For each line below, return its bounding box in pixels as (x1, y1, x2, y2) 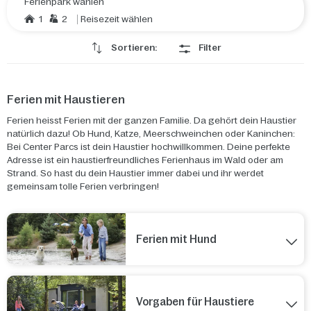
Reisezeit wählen (81, 14, 153, 24)
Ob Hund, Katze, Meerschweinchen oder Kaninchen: (72, 128, 295, 139)
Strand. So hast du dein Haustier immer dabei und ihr (7, 168, 234, 178)
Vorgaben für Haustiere (136, 296, 255, 308)
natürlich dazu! (7, 128, 72, 139)
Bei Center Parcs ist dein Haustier (7, 142, 151, 152)
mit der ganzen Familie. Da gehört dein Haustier (93, 115, 296, 126)
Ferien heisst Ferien (7, 115, 93, 126)
